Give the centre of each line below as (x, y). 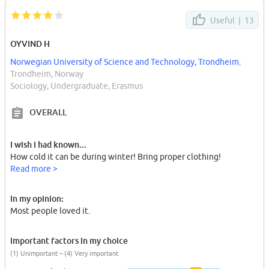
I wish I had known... (48, 145)
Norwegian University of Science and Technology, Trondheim (125, 62)
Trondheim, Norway (47, 74)
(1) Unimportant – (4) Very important (64, 253)
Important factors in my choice (69, 241)
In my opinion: (37, 199)
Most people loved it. (50, 211)
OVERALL (48, 112)
